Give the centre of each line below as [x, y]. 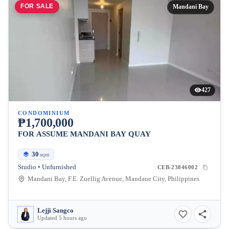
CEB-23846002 [177, 167]
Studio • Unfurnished [47, 167]
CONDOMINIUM [44, 113]
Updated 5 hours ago [62, 218]
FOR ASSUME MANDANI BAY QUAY [84, 134]
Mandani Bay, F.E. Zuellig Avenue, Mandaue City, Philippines [113, 179]
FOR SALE [37, 6]
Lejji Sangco [55, 211]
